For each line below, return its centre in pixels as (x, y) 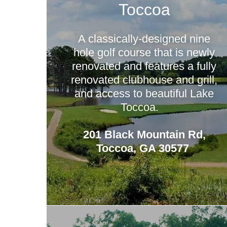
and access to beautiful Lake (144, 93)
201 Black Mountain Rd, (144, 135)
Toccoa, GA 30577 (144, 148)
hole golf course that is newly (144, 52)
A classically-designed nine (144, 39)
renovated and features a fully (144, 66)
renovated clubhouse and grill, (144, 80)
